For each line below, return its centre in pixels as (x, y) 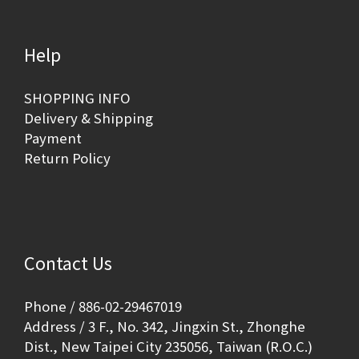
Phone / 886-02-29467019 (103, 306)
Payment (53, 138)
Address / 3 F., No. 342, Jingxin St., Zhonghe (165, 326)
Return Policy (67, 158)
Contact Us (68, 262)
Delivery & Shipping (89, 118)
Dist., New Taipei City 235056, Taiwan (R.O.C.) (168, 346)
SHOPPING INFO (77, 98)
